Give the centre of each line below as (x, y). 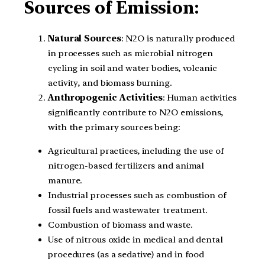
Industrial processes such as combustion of (137, 195)
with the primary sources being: (114, 127)
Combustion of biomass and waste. (120, 224)
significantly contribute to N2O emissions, (135, 112)
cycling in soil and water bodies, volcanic (132, 68)
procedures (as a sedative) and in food (126, 254)
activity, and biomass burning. (110, 83)
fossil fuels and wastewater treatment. (128, 210)
